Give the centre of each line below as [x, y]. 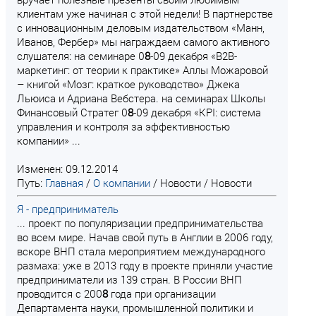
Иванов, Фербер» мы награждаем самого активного [143, 42]
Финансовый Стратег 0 [72, 112]
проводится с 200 [60, 293]
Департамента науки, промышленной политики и [135, 308]
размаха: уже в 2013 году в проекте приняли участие [145, 265]
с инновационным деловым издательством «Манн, [141, 28]
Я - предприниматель [68, 209]
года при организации [162, 293]
